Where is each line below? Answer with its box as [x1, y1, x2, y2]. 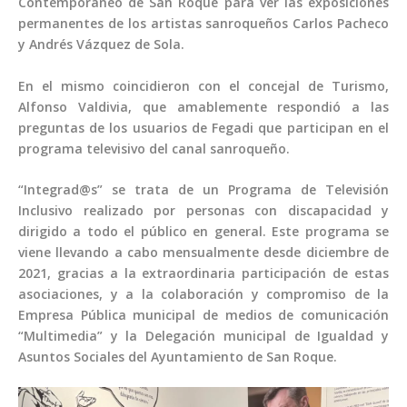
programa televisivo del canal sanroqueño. [18, 139, 290, 157]
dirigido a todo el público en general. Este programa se [18, 223, 389, 241]
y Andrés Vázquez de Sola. [18, 35, 184, 54]
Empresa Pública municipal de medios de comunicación [18, 306, 389, 324]
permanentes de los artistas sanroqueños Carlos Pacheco [18, 15, 389, 33]
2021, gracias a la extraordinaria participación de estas [18, 264, 389, 283]
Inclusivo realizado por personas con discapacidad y [18, 202, 389, 220]
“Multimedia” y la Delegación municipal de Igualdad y [18, 327, 389, 345]
